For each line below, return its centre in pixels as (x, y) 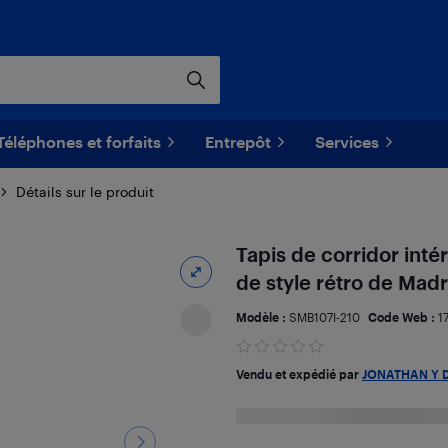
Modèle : (262, 317)
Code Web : (402, 317)
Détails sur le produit (85, 191)
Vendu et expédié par (298, 374)
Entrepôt (238, 141)
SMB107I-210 (324, 317)
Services (347, 141)
